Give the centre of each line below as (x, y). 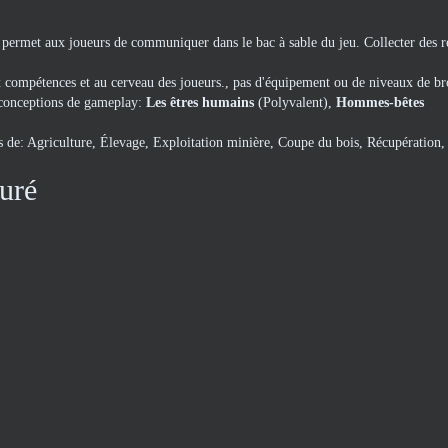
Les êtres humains (202, 102)
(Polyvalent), (297, 102)
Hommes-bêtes (380, 102)
